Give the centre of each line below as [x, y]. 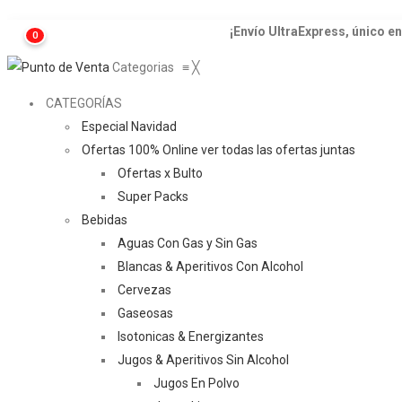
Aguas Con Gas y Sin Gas [188, 243]
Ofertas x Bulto [160, 173]
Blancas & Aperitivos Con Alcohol [210, 267]
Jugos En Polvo [197, 383]
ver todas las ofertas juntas [278, 150]
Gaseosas [145, 313]
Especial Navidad [129, 127]
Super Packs [153, 197]
